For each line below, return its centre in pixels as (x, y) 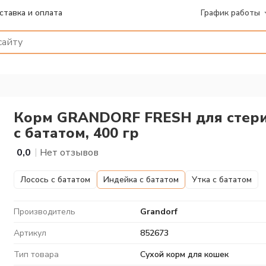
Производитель (45, 212)
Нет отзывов (69, 153)
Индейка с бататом (141, 180)
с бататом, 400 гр (76, 133)
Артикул (30, 233)
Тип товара (36, 254)
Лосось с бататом (55, 180)
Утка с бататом (222, 180)
